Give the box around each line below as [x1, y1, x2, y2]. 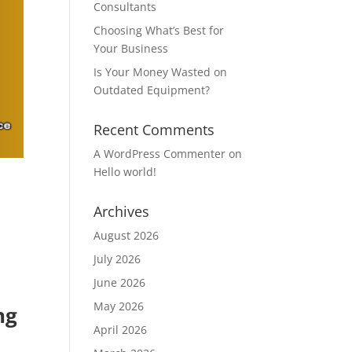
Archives [93, 202, 150, 221]
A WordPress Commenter [93, 146, 226, 161]
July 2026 [93, 251, 141, 266]
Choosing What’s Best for [93, 23, 225, 38]
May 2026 [93, 299, 145, 313]
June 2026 [93, 275, 146, 290]
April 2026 [93, 322, 148, 337]
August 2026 [93, 228, 159, 243]
